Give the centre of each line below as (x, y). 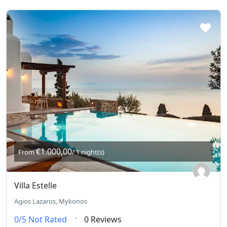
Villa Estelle (35, 186)
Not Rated (48, 220)
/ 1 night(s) (88, 152)
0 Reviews (103, 220)
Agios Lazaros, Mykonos (51, 201)
